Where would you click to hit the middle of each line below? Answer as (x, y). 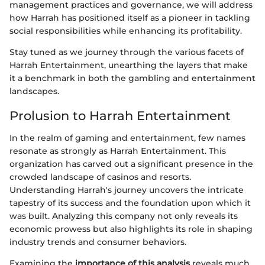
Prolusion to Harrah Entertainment (120, 115)
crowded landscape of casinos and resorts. (100, 177)
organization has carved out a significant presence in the (131, 164)
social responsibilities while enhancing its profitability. (126, 30)
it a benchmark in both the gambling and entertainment (132, 78)
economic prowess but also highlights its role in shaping (131, 229)
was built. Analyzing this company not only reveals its (124, 216)
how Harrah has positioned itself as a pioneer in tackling (130, 17)
